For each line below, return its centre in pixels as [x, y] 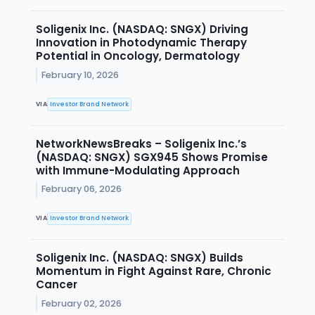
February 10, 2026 [81, 75]
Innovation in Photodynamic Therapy [141, 43]
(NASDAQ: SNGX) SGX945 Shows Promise [152, 157]
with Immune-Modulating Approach [138, 170]
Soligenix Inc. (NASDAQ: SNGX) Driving [142, 30]
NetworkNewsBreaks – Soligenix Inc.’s [141, 143]
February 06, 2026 [82, 189]
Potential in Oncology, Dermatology [138, 56]
